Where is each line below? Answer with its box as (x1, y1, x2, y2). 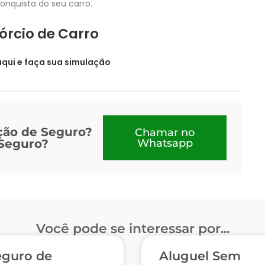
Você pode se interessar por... (35, 220, 230, 237)
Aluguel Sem (159, 248, 241, 263)
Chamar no (135, 125, 195, 139)
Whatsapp (137, 136, 193, 150)
